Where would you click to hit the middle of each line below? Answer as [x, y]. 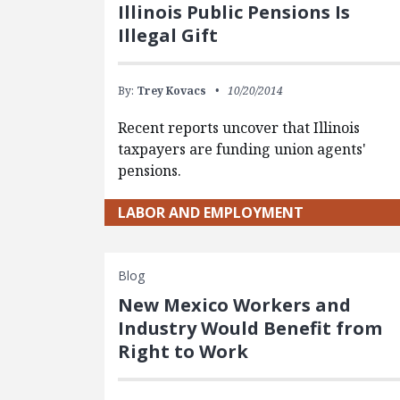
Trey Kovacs [172, 90]
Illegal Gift [168, 35]
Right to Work [183, 351]
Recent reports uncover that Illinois [239, 127]
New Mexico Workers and [235, 304]
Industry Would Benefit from [250, 328]
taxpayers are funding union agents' [242, 149]
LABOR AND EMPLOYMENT [211, 212]
